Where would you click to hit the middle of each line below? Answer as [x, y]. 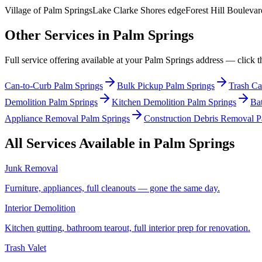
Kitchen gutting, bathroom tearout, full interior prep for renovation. [127, 228]
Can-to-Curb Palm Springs [54, 86]
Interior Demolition [40, 208]
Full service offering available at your [75, 60]
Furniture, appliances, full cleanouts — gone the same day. [112, 188]
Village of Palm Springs [49, 11]
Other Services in [59, 35]
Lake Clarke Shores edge [139, 11]
